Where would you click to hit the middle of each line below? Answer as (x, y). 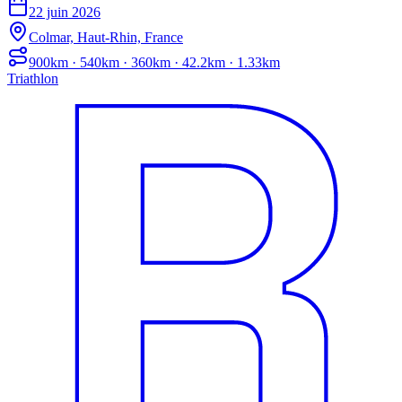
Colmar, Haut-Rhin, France (106, 38)
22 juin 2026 (65, 13)
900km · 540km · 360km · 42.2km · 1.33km (154, 63)
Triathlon (33, 79)
